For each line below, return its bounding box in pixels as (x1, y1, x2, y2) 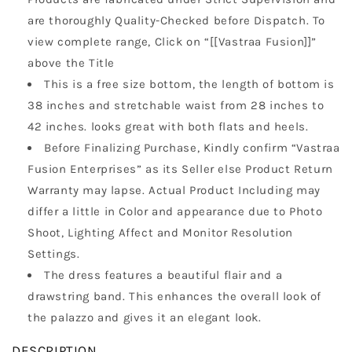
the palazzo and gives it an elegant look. (27, 310, 262, 325)
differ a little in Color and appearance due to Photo (27, 204, 323, 219)
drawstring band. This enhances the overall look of (27, 289, 322, 304)
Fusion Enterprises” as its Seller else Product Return (27, 162, 333, 177)
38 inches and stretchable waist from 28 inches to (27, 98, 324, 113)
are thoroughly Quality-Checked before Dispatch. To (27, 13, 326, 28)
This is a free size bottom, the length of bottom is (44, 77, 335, 92)
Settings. (27, 247, 80, 262)
